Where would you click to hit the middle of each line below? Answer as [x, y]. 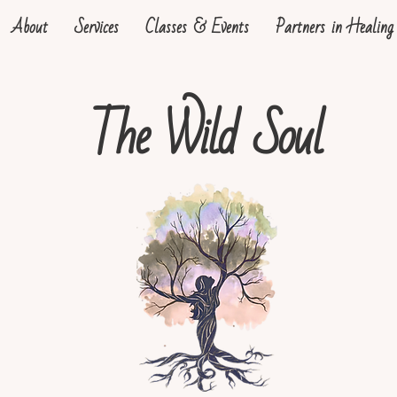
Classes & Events [197, 27]
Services [97, 27]
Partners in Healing [335, 27]
